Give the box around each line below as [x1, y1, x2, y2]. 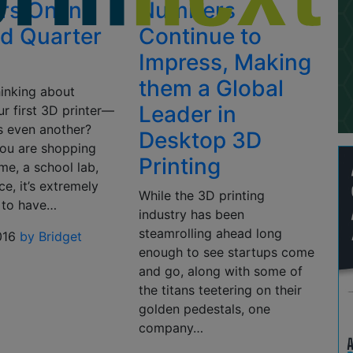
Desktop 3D [138, 127, 262, 154]
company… [138, 320, 203, 336]
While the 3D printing [138, 188, 265, 203]
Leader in [138, 101, 236, 128]
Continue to [138, 23, 262, 50]
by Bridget [20, 229, 83, 244]
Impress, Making [138, 49, 311, 76]
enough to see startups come [138, 244, 314, 260]
